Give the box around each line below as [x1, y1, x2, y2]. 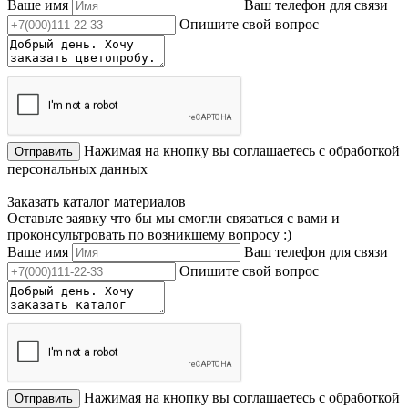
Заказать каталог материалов [7, 193, 186, 209]
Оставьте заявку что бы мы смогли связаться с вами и [7, 209, 340, 226]
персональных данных [7, 160, 148, 177]
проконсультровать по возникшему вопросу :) [7, 226, 291, 242]
